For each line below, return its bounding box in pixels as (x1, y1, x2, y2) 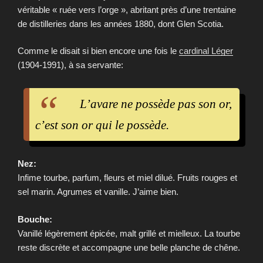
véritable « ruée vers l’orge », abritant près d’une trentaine (18, 4, 236, 15)
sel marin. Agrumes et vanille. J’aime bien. (18, 187, 178, 197)
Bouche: (18, 214, 52, 224)
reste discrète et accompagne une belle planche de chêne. (18, 242, 240, 252)
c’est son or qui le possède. (35, 118, 169, 133)
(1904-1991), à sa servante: (18, 60, 123, 70)
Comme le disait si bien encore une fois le (18, 46, 179, 56)
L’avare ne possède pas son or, (80, 97, 232, 112)
